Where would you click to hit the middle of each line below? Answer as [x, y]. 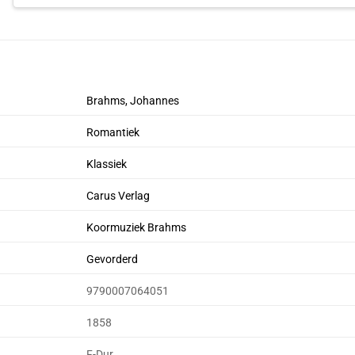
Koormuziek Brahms [137, 227]
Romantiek [113, 132]
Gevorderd [113, 259]
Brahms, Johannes [133, 101]
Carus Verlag [118, 196]
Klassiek [107, 164]
